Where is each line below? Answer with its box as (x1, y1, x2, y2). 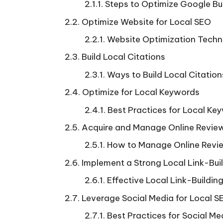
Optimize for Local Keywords (82, 87, 200, 98)
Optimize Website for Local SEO (82, 16, 211, 27)
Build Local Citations (82, 51, 165, 63)
